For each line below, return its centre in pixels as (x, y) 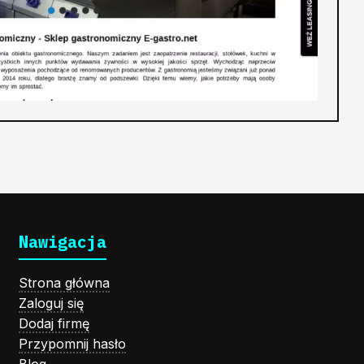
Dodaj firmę (54, 324)
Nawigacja (62, 242)
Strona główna (64, 283)
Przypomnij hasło (72, 344)
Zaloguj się (51, 303)
